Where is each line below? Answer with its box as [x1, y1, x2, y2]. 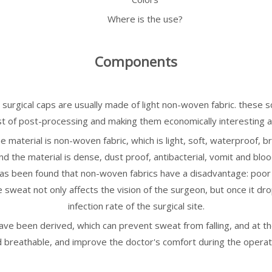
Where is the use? [107, 13, 183, 25]
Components [95, 52, 177, 71]
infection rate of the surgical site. [67, 200, 205, 212]
